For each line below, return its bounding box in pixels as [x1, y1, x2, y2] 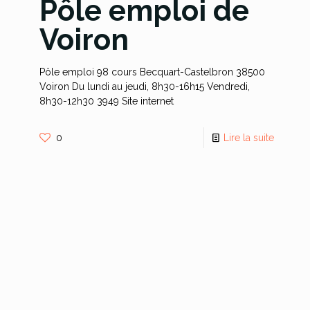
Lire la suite [224, 132, 275, 143]
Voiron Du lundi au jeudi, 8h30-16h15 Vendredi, [39, 81, 250, 92]
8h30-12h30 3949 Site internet [39, 95, 174, 107]
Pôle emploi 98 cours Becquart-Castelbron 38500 [39, 66, 265, 77]
